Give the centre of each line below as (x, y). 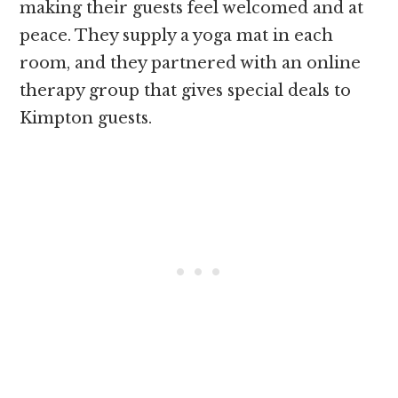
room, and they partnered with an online (191, 63)
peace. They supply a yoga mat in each (177, 35)
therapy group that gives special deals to (186, 90)
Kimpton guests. (88, 118)
